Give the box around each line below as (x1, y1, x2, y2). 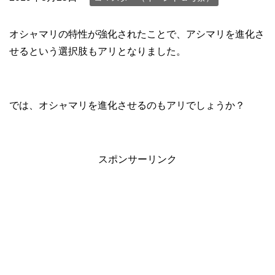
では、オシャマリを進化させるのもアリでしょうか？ (9, 100, 245, 110)
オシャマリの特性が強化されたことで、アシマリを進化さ (9, 29, 265, 39)
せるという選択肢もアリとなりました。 (9, 46, 186, 56)
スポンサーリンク (98, 154, 177, 165)
